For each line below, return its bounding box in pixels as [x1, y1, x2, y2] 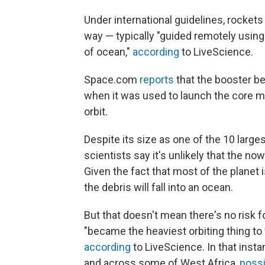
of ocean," [84, 46, 132, 58]
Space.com [84, 73, 140, 86]
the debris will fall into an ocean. [84, 181, 233, 193]
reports [140, 73, 174, 86]
